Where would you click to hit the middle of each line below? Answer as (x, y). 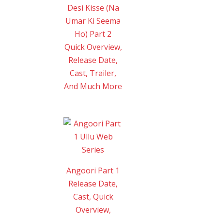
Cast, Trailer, (93, 73)
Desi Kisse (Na (93, 8)
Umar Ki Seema (93, 21)
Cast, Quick (93, 196)
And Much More (93, 86)
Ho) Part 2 (93, 34)
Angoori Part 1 (93, 170)
